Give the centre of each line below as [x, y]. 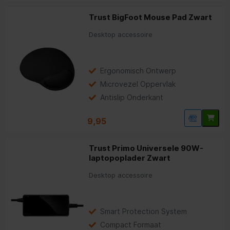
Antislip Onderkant [132, 97]
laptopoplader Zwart [130, 158]
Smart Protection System [144, 211]
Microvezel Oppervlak [138, 84]
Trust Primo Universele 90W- [146, 148]
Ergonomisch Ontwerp [138, 70]
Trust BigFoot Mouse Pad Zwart [151, 17]
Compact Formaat [131, 224]
